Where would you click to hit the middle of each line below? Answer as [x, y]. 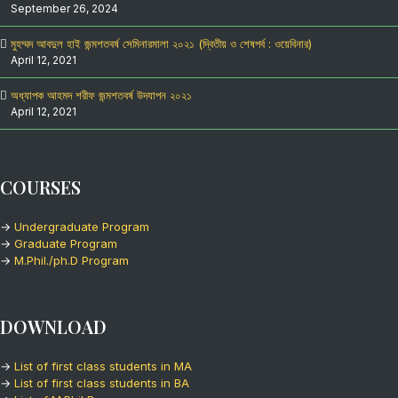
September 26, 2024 [64, 8]
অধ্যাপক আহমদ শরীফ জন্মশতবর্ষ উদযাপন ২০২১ [101, 95]
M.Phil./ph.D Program [72, 260]
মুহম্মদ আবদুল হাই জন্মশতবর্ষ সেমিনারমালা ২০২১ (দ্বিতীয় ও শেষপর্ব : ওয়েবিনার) [161, 44]
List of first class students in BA [102, 383]
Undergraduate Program [82, 227]
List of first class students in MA [103, 366]
